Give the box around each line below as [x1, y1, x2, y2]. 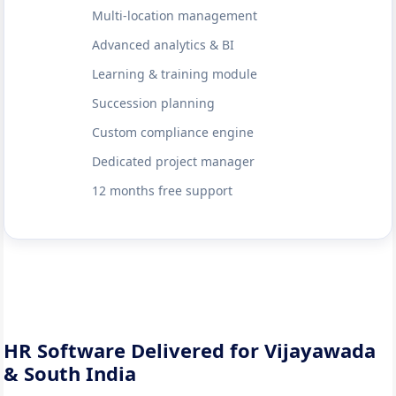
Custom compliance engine [91, 124, 254, 141]
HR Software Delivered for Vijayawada [4, 337, 377, 363]
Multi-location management [91, 7, 257, 24]
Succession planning [91, 95, 215, 111]
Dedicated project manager [91, 153, 255, 170]
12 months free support [91, 182, 232, 199]
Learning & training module [91, 65, 257, 82]
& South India [4, 360, 137, 386]
